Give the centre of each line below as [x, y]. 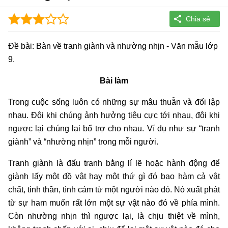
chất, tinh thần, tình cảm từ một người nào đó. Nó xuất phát [114, 189]
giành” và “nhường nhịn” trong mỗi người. [83, 141]
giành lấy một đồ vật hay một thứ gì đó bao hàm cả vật [114, 176]
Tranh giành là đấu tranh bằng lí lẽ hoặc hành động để [114, 163]
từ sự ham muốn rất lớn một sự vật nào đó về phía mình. [114, 203]
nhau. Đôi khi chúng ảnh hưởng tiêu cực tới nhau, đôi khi [114, 115]
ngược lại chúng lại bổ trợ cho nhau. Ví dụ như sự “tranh [114, 128]
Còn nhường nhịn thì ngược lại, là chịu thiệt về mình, [114, 216]
